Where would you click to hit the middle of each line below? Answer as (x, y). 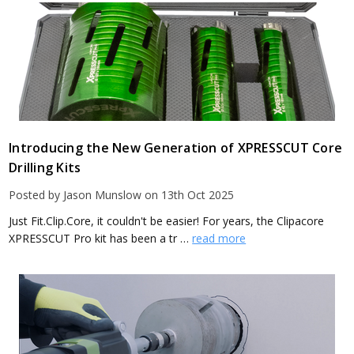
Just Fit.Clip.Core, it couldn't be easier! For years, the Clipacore (167, 221)
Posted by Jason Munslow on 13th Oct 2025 (122, 195)
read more (219, 239)
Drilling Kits (45, 168)
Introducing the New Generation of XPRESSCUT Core (176, 148)
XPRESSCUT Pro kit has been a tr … (101, 239)
